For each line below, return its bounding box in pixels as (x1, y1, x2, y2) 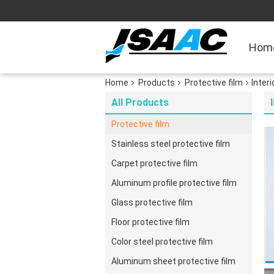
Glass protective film (111, 198, 193, 207)
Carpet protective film (111, 158, 198, 168)
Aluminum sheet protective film (111, 256, 235, 266)
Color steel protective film (111, 237, 213, 246)
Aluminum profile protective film (111, 178, 237, 188)
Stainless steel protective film (111, 139, 230, 149)
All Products (111, 97, 169, 108)
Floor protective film (111, 217, 190, 227)
